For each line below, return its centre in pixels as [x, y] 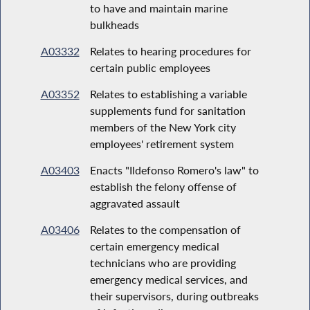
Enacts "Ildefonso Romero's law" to [174, 170]
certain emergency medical [154, 246]
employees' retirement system [162, 143]
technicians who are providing [163, 262]
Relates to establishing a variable [168, 93]
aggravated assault [135, 203]
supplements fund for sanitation [167, 110]
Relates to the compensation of [165, 229]
